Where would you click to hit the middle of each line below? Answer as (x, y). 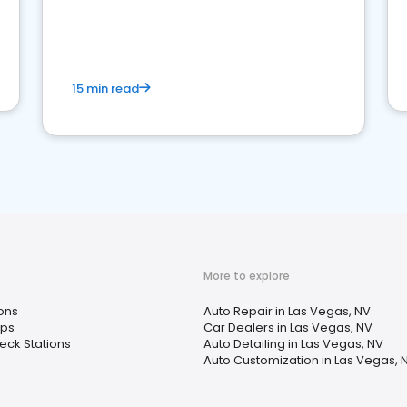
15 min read (105, 89)
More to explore (247, 276)
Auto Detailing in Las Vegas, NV (293, 344)
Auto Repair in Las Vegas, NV (287, 311)
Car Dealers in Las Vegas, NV (288, 328)
